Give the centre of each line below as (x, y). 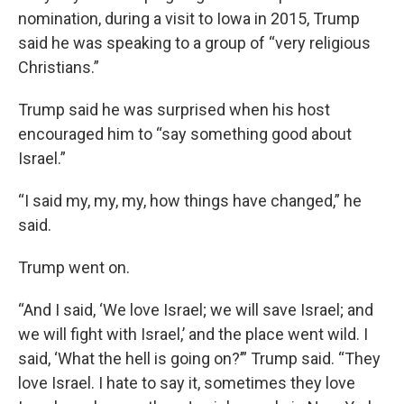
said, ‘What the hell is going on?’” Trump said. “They (199, 358)
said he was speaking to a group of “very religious (194, 43)
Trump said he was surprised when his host (174, 110)
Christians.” (59, 67)
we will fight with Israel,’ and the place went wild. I (193, 334)
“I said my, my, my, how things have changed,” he (190, 201)
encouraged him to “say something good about (185, 134)
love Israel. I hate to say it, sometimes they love (187, 383)
